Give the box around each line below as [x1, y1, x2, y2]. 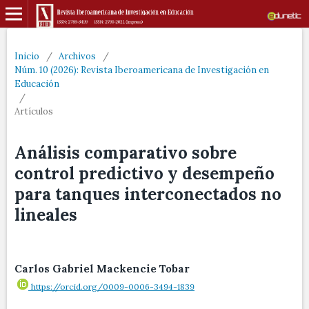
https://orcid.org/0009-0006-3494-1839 [31, 281, 195, 292]
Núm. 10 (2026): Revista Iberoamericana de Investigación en [14, 64, 269, 76]
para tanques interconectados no [14, 183, 281, 205]
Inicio [14, 50, 39, 62]
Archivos [59, 50, 96, 62]
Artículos [14, 106, 53, 117]
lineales [14, 204, 77, 226]
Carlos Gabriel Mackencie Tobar [14, 262, 190, 275]
